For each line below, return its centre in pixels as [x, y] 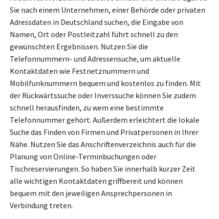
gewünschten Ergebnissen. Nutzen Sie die [79, 47]
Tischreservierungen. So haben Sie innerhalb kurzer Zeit [103, 169]
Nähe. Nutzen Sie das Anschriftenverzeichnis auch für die [103, 144]
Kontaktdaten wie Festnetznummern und [79, 71]
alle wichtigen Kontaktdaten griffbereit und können [96, 181]
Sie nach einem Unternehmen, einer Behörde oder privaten [108, 10]
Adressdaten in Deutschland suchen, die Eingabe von [97, 22]
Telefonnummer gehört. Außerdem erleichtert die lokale [105, 120]
